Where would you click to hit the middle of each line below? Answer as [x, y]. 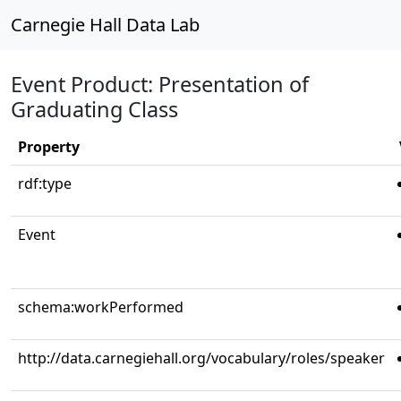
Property [49, 147]
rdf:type [45, 183]
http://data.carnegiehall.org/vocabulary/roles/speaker [201, 358]
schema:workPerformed [101, 307]
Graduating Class [94, 109]
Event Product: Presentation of [160, 84]
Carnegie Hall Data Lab [105, 25]
